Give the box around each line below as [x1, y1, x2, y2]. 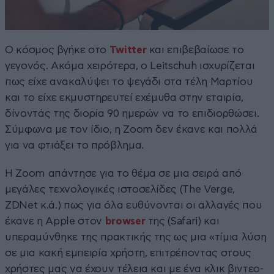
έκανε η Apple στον [5, 215, 105, 226]
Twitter [109, 44, 147, 55]
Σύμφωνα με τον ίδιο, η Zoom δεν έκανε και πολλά [5, 124, 258, 135]
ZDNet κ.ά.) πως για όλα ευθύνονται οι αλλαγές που [5, 199, 262, 210]
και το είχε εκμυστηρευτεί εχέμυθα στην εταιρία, [5, 92, 244, 103]
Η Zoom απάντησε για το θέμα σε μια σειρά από [5, 168, 242, 179]
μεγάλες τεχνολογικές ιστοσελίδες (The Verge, [5, 183, 235, 194]
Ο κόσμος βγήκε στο [5, 44, 109, 55]
